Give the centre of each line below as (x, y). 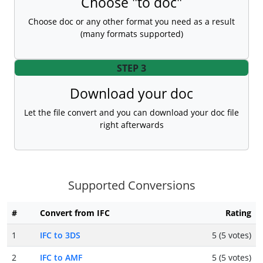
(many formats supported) (131, 34)
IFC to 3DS (60, 235)
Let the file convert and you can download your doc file (131, 113)
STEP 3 (131, 68)
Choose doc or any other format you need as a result (131, 22)
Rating (238, 213)
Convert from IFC (75, 213)
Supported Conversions (131, 186)
